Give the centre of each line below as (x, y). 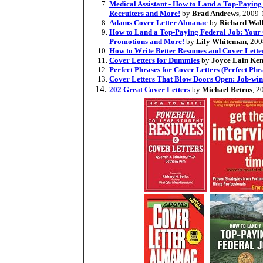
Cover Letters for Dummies (154, 60)
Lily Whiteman (221, 41)
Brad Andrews (215, 13)
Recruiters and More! (145, 13)
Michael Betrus (227, 90)
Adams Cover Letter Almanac (159, 23)
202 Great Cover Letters (150, 90)
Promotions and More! (147, 41)
